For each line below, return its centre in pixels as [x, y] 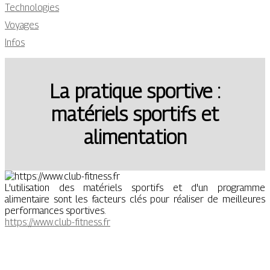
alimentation [135, 137]
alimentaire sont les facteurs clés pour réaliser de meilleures [135, 199]
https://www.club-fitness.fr [58, 222]
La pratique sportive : [135, 91]
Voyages [22, 25]
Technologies [32, 8]
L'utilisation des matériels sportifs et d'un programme [135, 187]
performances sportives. [55, 210]
